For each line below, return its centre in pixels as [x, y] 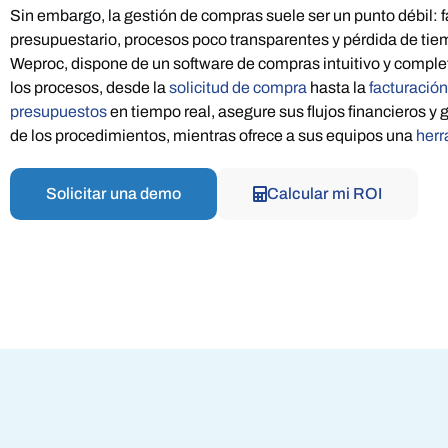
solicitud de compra [238, 88]
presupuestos [58, 112]
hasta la [338, 88]
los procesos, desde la [89, 88]
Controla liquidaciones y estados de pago [284, 51]
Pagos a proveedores [243, 30]
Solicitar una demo [113, 194]
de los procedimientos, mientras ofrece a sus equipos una [213, 136]
